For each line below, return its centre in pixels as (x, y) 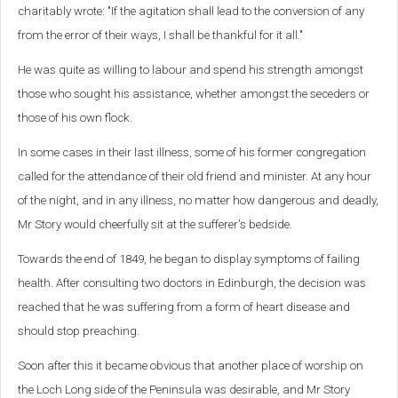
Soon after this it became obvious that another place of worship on (191, 366)
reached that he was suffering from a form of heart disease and (184, 307)
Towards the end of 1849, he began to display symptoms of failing (189, 259)
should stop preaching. (79, 331)
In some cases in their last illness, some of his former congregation (192, 153)
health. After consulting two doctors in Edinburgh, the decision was (192, 283)
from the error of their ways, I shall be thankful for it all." (160, 36)
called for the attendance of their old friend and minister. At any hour (195, 177)
